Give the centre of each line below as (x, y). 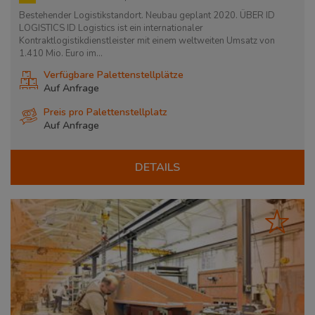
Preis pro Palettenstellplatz (105, 112)
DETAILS (157, 168)
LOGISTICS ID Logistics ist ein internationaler (111, 28)
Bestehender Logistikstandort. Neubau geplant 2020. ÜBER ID (147, 16)
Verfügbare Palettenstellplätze (114, 75)
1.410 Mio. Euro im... (61, 54)
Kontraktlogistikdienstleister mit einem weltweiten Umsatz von (147, 41)
